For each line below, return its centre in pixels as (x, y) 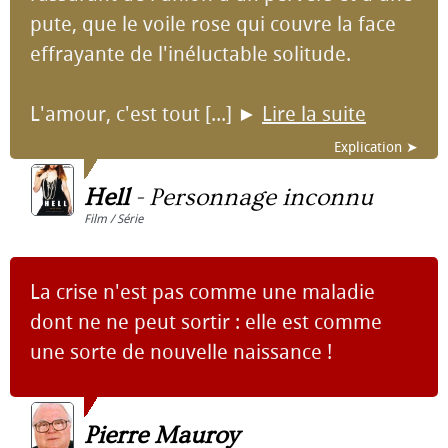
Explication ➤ (376, 147)
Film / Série (113, 219)
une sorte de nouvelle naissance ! (181, 352)
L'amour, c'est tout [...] (133, 114)
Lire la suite (314, 114)
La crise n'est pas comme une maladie (202, 292)
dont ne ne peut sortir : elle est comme (206, 322)
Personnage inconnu (261, 197)
